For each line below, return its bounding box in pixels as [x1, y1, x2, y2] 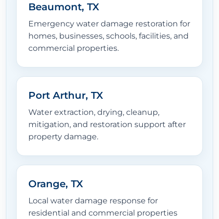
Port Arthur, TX [28, 89, 103, 102]
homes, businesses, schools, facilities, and [28, 31, 189, 41]
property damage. [28, 132, 98, 142]
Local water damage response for [28, 196, 158, 206]
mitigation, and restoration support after [28, 120, 186, 130]
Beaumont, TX [28, 1, 99, 13]
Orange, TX [28, 178, 83, 190]
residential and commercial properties [28, 208, 177, 218]
